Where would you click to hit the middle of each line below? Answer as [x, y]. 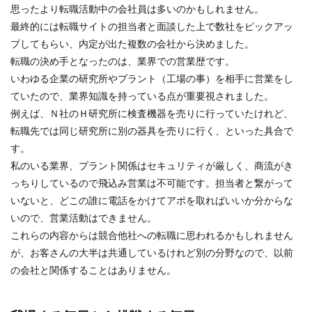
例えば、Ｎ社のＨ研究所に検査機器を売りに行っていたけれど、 [152, 113]
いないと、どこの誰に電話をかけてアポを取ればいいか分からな [152, 200]
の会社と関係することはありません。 [93, 270]
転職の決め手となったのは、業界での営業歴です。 [123, 61]
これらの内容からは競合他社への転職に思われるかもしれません [152, 235]
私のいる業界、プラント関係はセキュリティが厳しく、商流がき [152, 165]
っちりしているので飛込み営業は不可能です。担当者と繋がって [152, 183]
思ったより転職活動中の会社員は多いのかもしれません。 [137, 9]
